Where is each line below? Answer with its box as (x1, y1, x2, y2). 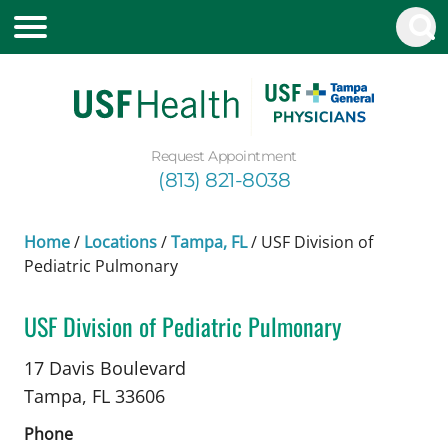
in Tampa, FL (23, 338, 130, 375)
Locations (84, 230, 157, 253)
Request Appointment (151, 146, 297, 165)
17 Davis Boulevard (24, 355, 186, 380)
